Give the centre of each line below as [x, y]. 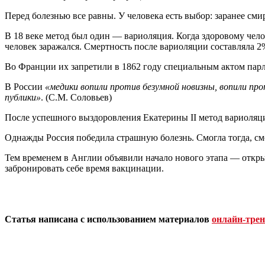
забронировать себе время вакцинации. [84, 168]
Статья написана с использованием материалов [108, 219]
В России [25, 86]
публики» [23, 97]
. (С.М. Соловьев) [76, 97]
